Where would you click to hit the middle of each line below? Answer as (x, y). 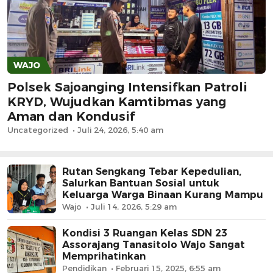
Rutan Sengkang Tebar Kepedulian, (152, 172)
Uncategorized (38, 129)
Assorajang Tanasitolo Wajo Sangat (154, 245)
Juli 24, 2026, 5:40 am (120, 129)
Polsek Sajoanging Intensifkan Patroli (127, 87)
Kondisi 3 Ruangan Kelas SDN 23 (145, 233)
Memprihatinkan (104, 257)
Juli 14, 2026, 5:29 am (134, 207)
